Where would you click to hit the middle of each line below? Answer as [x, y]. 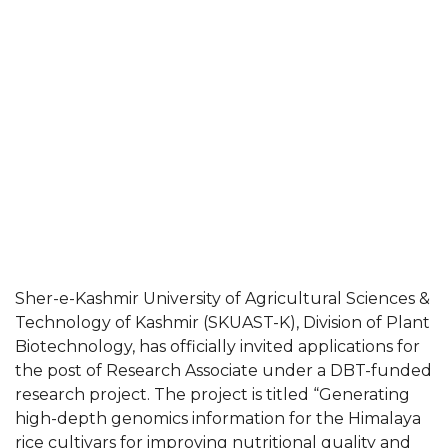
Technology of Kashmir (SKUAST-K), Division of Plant [222, 322]
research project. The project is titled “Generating [212, 394]
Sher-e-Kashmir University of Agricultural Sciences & [222, 298]
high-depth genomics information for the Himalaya [218, 418]
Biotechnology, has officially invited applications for [217, 346]
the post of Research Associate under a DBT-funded [223, 370]
